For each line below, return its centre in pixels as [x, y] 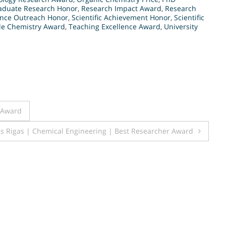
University [181, 26]
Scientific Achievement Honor [121, 17]
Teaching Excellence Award [115, 26]
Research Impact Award [121, 8]
